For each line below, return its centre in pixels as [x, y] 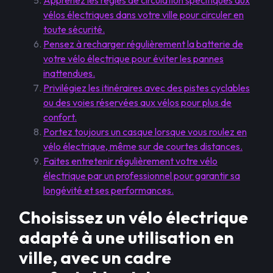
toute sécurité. [74, 29]
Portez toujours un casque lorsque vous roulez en [145, 132]
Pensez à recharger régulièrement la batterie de [143, 44]
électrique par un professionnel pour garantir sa [142, 175]
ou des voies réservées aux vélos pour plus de [137, 102]
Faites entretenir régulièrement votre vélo [130, 161]
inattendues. [69, 73]
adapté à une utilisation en [126, 237]
